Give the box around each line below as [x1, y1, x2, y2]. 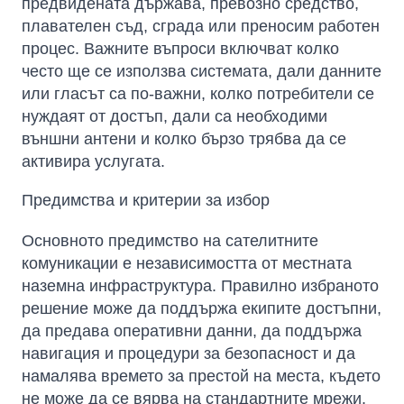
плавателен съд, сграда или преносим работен [22, 17, 380, 36]
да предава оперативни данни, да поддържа [22, 322, 362, 341]
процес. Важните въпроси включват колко [22, 40, 339, 59]
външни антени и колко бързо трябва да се [22, 130, 346, 149]
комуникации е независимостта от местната [22, 254, 352, 273]
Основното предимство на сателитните [22, 232, 318, 251]
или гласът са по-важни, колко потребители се [22, 85, 374, 104]
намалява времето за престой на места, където [22, 367, 381, 386]
